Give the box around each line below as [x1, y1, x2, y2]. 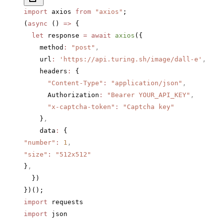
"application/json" [107, 79, 182, 87]
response [44, 32, 83, 40]
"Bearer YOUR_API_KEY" [103, 91, 190, 99]
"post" [67, 44, 95, 52]
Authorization [24, 91, 99, 99]
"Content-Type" [24, 79, 103, 87]
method [24, 44, 63, 52]
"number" [24, 139, 55, 147]
